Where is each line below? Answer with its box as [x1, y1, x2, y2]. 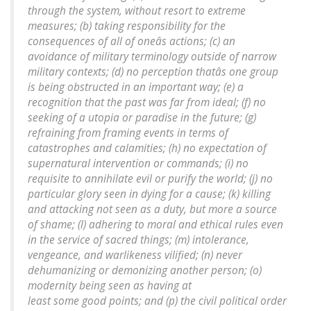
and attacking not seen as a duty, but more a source [28, 202, 277, 217]
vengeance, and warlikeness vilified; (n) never [28, 248, 242, 263]
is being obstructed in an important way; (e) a [28, 80, 244, 95]
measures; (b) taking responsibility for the [28, 19, 226, 34]
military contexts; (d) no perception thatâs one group [28, 65, 278, 80]
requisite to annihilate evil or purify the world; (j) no [28, 171, 273, 187]
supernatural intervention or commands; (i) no [28, 156, 249, 171]
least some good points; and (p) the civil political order [28, 294, 287, 309]
